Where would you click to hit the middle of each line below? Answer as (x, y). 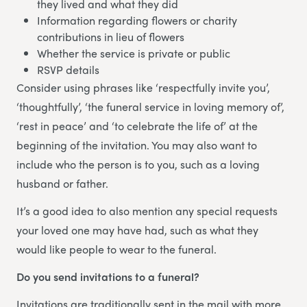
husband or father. (62, 183)
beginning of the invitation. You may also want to (137, 145)
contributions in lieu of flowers (111, 36)
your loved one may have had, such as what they (137, 230)
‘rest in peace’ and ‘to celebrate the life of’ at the (137, 125)
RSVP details (68, 69)
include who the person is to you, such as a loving (138, 164)
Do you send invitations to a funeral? (108, 276)
